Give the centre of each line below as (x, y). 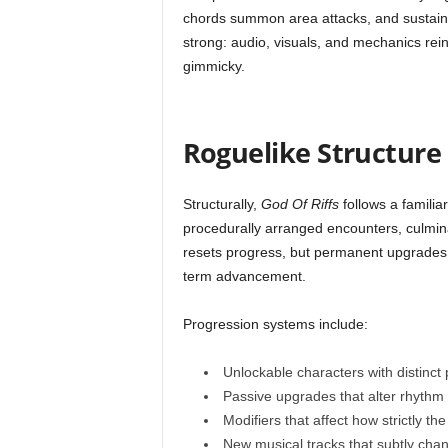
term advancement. (244, 276)
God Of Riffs (299, 204)
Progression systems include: (275, 324)
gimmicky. (213, 66)
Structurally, (221, 204)
